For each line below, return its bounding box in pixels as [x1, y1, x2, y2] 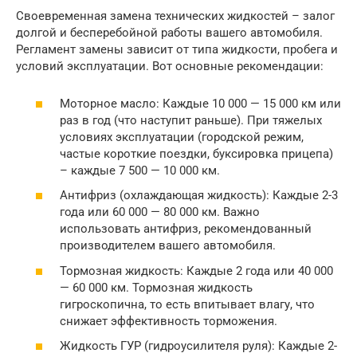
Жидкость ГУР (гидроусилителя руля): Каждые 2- [60, 339, 337, 353]
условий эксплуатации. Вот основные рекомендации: [16, 59, 324, 73]
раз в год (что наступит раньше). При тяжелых [60, 112, 322, 127]
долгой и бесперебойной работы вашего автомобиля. [16, 25, 323, 40]
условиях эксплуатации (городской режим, [60, 129, 304, 144]
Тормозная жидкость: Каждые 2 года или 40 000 [60, 263, 333, 278]
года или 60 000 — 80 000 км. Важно [60, 205, 260, 219]
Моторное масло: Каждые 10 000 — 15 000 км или [60, 96, 341, 111]
